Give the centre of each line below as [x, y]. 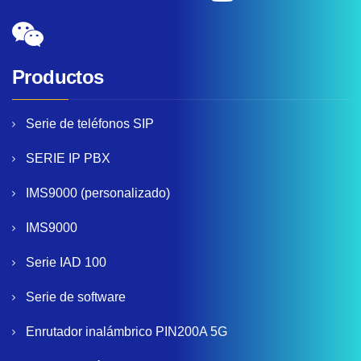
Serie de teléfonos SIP [90, 124]
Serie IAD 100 [66, 263]
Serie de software [76, 297]
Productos [58, 77]
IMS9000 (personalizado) [98, 193]
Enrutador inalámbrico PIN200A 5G [127, 332]
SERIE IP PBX [68, 159]
